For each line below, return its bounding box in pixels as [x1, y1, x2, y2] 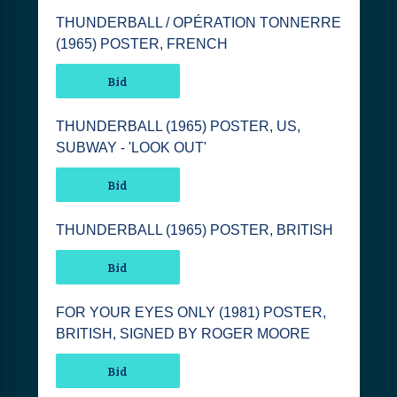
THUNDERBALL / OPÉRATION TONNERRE [55, 15, 341, 30]
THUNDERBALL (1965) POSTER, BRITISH [55, 222, 333, 237]
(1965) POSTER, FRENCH [55, 36, 228, 51]
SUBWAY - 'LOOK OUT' [55, 140, 206, 155]
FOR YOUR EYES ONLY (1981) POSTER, [55, 305, 326, 320]
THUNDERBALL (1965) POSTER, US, [55, 119, 300, 134]
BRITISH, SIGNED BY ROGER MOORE [55, 326, 310, 341]
